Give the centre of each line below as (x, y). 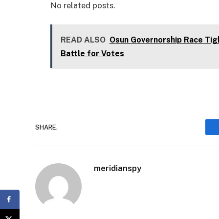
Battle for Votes (92, 53)
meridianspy (118, 168)
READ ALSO (83, 40)
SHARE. (46, 127)
